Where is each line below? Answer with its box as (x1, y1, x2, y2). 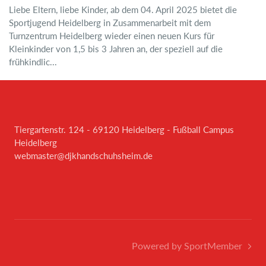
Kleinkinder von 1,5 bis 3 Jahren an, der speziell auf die (9, 43, 223, 54)
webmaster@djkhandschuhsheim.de (14, 150, 153, 161)
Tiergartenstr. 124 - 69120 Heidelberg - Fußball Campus (14, 123, 234, 135)
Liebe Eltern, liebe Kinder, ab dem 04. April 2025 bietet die (9, 4, 237, 15)
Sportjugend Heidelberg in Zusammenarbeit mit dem (9, 17, 211, 28)
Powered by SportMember (132, 240, 242, 252)
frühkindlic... (9, 56, 57, 67)
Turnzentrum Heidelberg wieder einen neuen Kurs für (9, 30, 214, 41)
